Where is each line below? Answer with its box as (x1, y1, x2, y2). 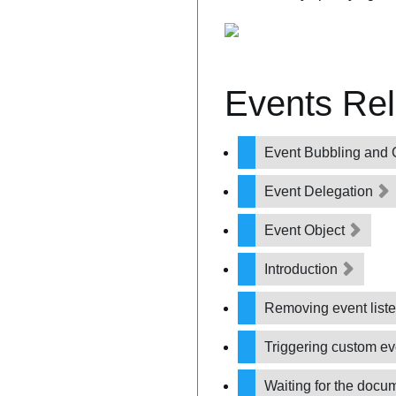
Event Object (264, 222, 348, 238)
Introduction (264, 261, 341, 277)
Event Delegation (264, 183, 377, 199)
